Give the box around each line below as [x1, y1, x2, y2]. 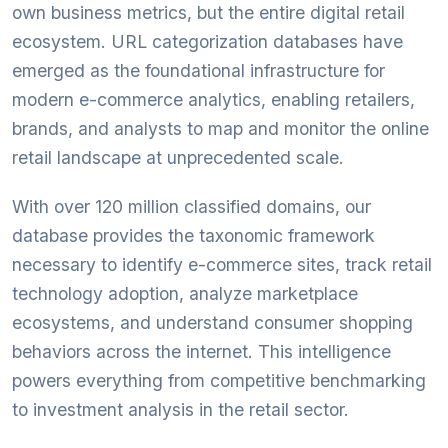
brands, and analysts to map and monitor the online [12, 118, 429, 139]
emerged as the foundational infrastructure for [12, 60, 385, 81]
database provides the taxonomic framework [12, 225, 375, 246]
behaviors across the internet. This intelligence [12, 341, 391, 362]
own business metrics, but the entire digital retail [12, 2, 405, 23]
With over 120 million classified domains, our [12, 196, 371, 217]
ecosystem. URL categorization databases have [12, 31, 403, 52]
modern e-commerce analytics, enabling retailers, [12, 89, 415, 110]
